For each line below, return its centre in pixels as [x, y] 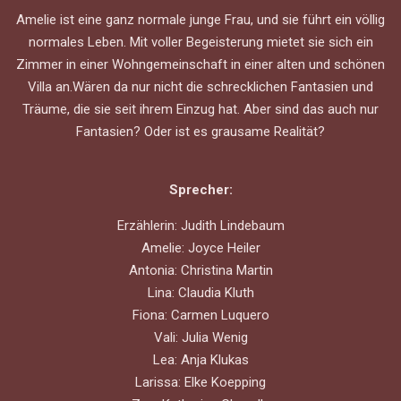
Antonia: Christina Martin [200, 270]
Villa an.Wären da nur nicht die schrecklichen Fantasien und [200, 87]
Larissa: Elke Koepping [200, 382]
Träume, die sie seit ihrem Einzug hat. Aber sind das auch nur [200, 109]
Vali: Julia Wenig [200, 337]
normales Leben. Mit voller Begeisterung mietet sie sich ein [200, 42]
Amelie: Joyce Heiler [200, 248]
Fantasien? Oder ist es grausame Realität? [200, 132]
